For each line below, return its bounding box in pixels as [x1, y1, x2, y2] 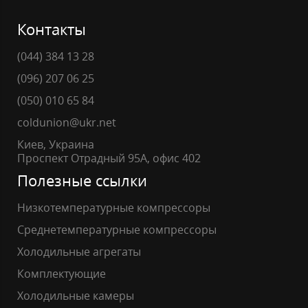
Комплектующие [17, 265, 106, 281]
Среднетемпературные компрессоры [17, 221, 217, 237]
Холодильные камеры [17, 287, 134, 303]
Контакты [17, 18, 86, 39]
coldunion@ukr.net [17, 114, 116, 130]
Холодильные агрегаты [17, 243, 141, 259]
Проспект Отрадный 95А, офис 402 [17, 150, 201, 166]
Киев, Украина [17, 136, 94, 152]
